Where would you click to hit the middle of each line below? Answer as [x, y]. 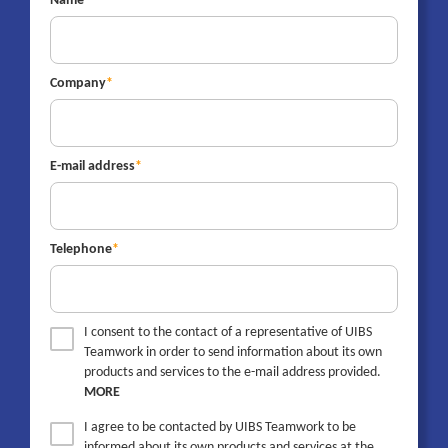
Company [78, 84]
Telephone [81, 250]
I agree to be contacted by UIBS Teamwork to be [220, 428]
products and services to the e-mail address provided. [232, 373]
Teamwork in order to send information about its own [233, 353]
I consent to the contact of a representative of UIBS [228, 333]
